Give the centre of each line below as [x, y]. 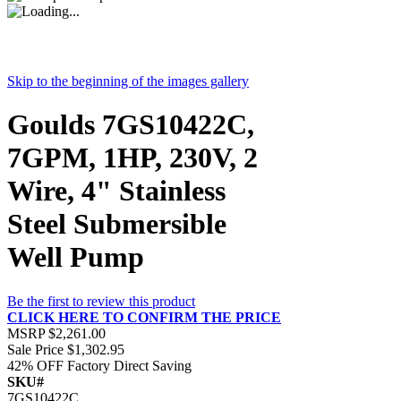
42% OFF [35, 365]
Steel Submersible [117, 224]
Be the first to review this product [101, 301]
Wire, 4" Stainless [116, 191]
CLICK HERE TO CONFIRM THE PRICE [144, 317]
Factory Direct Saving [129, 365]
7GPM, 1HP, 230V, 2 [132, 158]
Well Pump [76, 257]
